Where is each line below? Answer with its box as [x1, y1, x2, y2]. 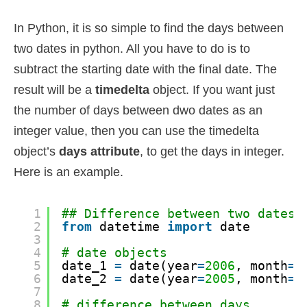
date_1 [62, 258, 114, 273]
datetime [99, 219, 167, 234]
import [167, 219, 212, 234]
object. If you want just [149, 83, 275, 97]
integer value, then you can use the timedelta [14, 124, 259, 138]
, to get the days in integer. [140, 145, 284, 159]
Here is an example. [14, 165, 123, 180]
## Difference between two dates [62, 206, 295, 221]
